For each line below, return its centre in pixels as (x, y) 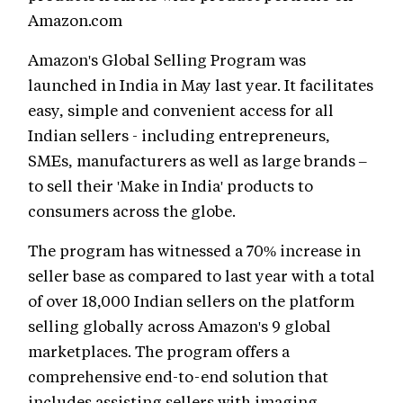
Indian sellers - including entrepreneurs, (179, 134)
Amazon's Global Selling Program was (167, 59)
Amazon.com (75, 19)
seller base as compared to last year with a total (201, 275)
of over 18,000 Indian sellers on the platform (191, 300)
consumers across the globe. (132, 210)
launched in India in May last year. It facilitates (201, 84)
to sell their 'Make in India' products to (170, 185)
